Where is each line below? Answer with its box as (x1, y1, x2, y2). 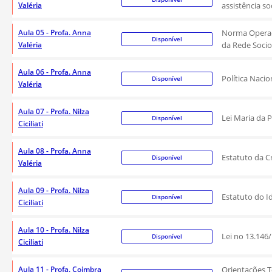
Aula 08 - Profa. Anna (18, 146, 91, 156)
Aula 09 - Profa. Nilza (18, 185, 89, 195)
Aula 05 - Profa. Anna (18, 27, 91, 38)
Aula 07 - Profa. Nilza (18, 106, 89, 117)
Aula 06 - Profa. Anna (18, 67, 91, 77)
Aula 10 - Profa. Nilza (18, 225, 89, 235)
